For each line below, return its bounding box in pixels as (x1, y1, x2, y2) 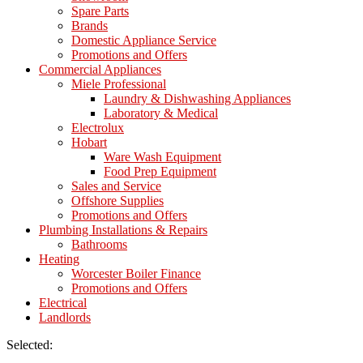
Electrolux (71, 121, 124, 135)
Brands (71, 19, 108, 33)
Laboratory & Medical (104, 106, 218, 121)
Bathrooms (71, 237, 127, 252)
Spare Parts (71, 4, 129, 19)
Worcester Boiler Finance (71, 267, 201, 281)
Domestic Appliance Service (71, 33, 216, 48)
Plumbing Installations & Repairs (39, 223, 207, 237)
